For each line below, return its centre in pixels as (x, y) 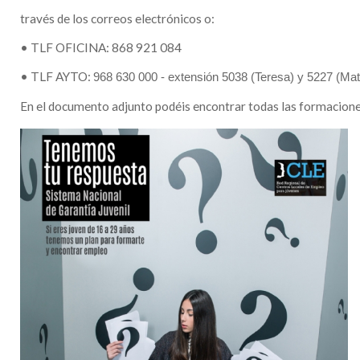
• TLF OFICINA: (66, 47)
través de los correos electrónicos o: (117, 18)
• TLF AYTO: (57, 76)
